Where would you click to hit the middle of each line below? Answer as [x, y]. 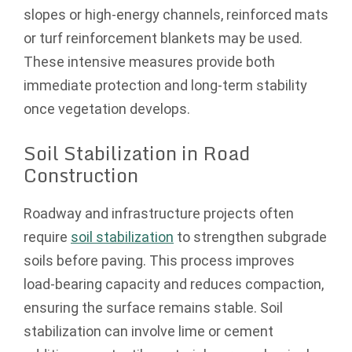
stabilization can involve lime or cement [148, 331]
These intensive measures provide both [149, 61]
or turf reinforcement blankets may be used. [163, 38]
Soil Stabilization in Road [137, 152]
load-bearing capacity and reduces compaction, [174, 284]
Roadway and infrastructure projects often [159, 213]
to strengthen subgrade [250, 236]
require [47, 236]
